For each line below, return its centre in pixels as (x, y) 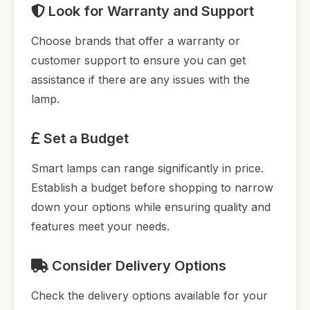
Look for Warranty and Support (149, 11)
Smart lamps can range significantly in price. (147, 168)
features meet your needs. (100, 226)
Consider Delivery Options (137, 265)
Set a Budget (84, 138)
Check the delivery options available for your (149, 295)
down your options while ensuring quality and (151, 207)
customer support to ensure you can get (138, 60)
